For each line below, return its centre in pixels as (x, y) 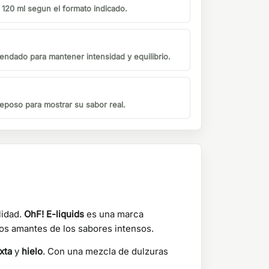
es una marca (114, 214)
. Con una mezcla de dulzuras (105, 252)
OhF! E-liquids (54, 214)
